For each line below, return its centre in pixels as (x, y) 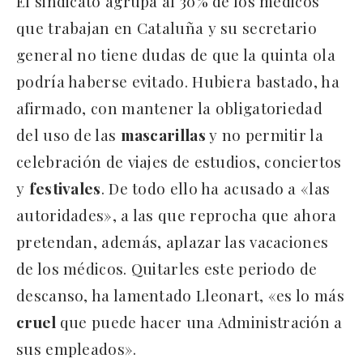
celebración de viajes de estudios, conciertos (179, 162)
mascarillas (165, 135)
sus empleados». (77, 349)
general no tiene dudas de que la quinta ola (176, 55)
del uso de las (68, 135)
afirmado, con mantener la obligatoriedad (169, 108)
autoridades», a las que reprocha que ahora (177, 215)
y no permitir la (266, 135)
